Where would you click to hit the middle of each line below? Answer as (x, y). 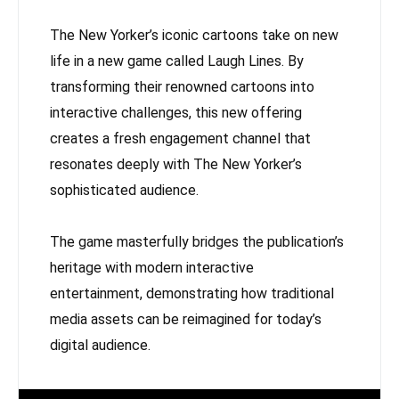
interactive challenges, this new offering (176, 113)
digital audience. (100, 346)
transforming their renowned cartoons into (182, 87)
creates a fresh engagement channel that (180, 139)
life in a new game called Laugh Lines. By (177, 61)
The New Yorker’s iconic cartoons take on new (194, 36)
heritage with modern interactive (152, 268)
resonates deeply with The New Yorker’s (176, 165)
